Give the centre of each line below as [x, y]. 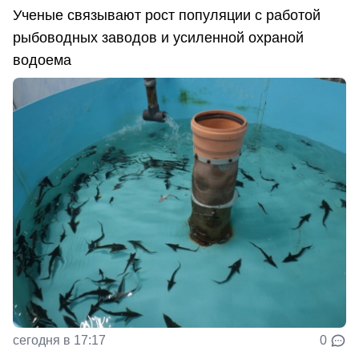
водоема [42, 61]
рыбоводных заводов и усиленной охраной [158, 38]
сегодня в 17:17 [59, 341]
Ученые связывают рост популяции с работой [167, 16]
